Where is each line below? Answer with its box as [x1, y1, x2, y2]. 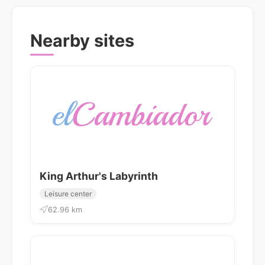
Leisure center [44, 189, 92, 198]
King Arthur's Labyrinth [40, 169, 158, 182]
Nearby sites [30, 30, 134, 51]
